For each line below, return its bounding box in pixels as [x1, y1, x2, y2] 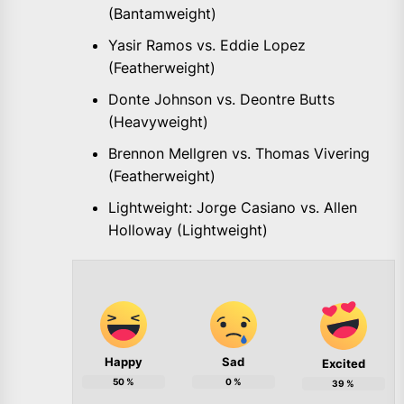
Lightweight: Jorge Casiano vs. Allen [108, 198, 357, 217]
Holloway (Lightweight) [108, 221, 268, 240]
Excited [321, 356, 365, 372]
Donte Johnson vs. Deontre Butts [108, 90, 335, 109]
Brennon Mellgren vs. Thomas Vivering [108, 144, 370, 163]
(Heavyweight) [108, 113, 208, 132]
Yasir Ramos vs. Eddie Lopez [108, 36, 306, 55]
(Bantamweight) [108, 5, 216, 23]
